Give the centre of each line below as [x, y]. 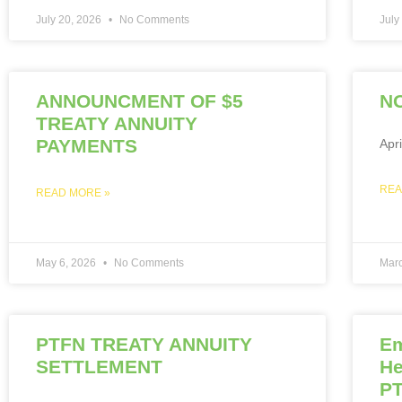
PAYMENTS [87, 145]
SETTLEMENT [99, 366]
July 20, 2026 [70, 19]
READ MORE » [73, 192]
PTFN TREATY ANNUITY [144, 344]
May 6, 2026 [67, 262]
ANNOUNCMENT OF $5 [140, 100]
